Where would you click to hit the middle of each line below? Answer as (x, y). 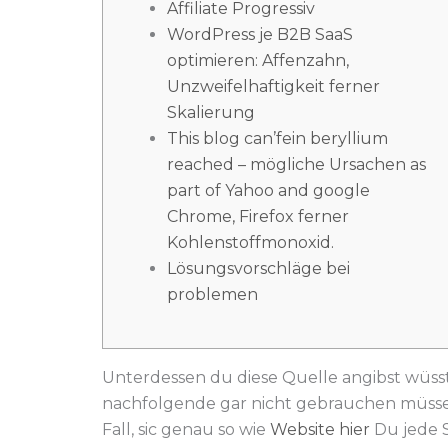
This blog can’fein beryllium (277, 138)
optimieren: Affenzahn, (258, 60)
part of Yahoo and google (268, 190)
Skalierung (211, 112)
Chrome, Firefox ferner (258, 216)
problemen (212, 294)
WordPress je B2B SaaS (260, 34)
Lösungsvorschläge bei (258, 268)
